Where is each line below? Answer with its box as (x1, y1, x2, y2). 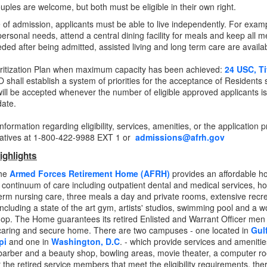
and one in (7, 235, 51, 247)
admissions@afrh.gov (135, 131, 225, 143)
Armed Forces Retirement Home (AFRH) (10, 167, 170, 179)
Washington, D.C (51, 235, 120, 247)
